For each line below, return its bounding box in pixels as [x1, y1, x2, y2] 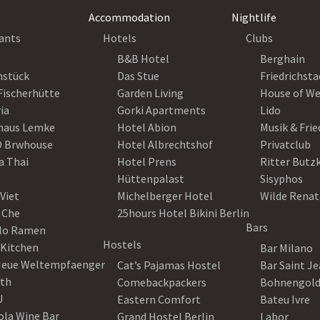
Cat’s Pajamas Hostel [117, 258, 221, 272]
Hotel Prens [117, 154, 176, 169]
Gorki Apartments [117, 103, 206, 117]
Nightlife [231, 10, 276, 24]
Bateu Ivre [260, 292, 310, 306]
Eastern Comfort [117, 292, 201, 306]
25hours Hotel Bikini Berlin [117, 206, 249, 220]
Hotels [103, 31, 136, 45]
